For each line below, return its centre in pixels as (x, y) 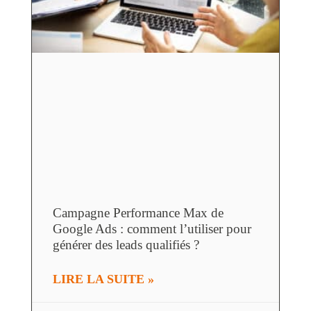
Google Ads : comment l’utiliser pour (152, 228)
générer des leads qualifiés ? (126, 244)
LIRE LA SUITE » (103, 279)
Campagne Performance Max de (138, 212)
